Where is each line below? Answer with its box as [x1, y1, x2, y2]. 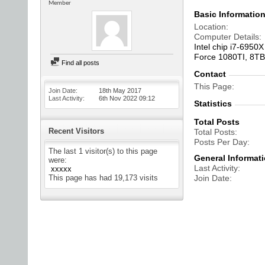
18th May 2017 [99, 87, 141, 94]
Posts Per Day [194, 137, 247, 147]
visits [137, 173, 158, 182]
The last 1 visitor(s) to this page [49, 147, 157, 156]
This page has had [49, 173, 114, 182]
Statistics [194, 99, 232, 108]
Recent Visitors [49, 127, 104, 135]
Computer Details [194, 32, 259, 41]
